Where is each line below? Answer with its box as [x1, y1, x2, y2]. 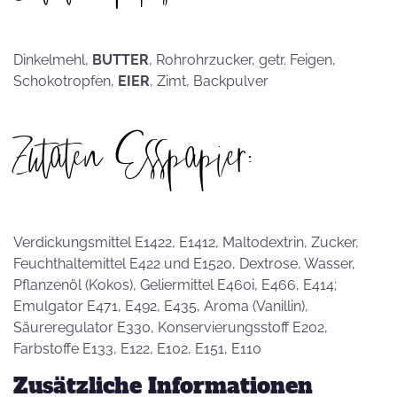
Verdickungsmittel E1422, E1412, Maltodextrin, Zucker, [13, 234, 359, 251]
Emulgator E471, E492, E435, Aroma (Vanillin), [13, 298, 308, 315]
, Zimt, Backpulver [150, 73, 269, 90]
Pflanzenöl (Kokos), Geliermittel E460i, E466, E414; [13, 276, 337, 293]
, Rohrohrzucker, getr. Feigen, [149, 51, 336, 68]
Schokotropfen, [13, 73, 118, 90]
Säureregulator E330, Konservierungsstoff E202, [13, 319, 328, 336]
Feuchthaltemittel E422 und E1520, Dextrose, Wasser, [13, 255, 355, 272]
